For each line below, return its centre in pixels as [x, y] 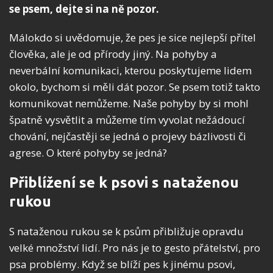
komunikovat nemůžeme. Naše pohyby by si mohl [129, 103]
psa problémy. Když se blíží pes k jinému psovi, [122, 264]
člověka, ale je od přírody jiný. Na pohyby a [113, 54]
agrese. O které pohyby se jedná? [88, 152]
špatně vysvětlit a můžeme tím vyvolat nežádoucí [127, 119]
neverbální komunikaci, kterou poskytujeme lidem [130, 70]
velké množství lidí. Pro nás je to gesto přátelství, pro [135, 247]
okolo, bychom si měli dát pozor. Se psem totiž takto [135, 87]
